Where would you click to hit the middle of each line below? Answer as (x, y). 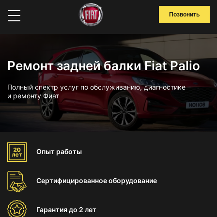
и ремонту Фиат (33, 96)
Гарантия (53, 209)
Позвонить (184, 15)
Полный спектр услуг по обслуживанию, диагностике (96, 87)
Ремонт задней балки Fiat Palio (104, 66)
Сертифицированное (72, 180)
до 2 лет (83, 209)
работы (69, 151)
